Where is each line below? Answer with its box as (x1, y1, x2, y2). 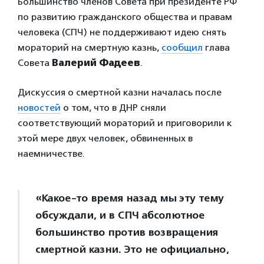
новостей (18, 101, 61, 113)
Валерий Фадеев (52, 57, 140, 68)
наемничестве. (18, 147, 85, 159)
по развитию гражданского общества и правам (18, 11, 232, 22)
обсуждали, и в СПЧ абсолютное (35, 208, 204, 222)
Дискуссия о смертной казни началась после (18, 86, 222, 98)
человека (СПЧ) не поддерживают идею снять (18, 26, 226, 38)
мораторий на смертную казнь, (18, 41, 161, 53)
